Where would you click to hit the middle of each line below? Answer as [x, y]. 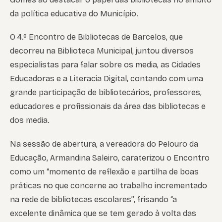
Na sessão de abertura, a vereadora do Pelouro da [104, 144]
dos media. [30, 120]
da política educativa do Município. [74, 14]
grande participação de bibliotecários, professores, [106, 93]
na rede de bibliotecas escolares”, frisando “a [93, 199]
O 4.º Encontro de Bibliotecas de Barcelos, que [96, 37]
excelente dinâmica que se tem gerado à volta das [103, 213]
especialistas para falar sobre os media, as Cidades [105, 65]
